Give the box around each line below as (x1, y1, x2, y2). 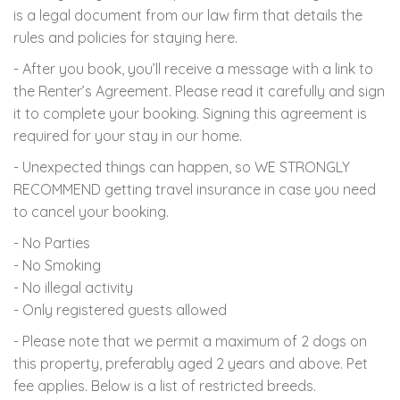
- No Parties (13, 233, 90, 252)
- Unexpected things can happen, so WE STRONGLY (13, 157, 350, 176)
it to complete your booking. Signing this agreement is (13, 104, 367, 122)
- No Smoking (13, 255, 101, 274)
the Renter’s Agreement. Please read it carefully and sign (13, 81, 385, 100)
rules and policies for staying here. (13, 28, 237, 46)
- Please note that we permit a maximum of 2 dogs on (13, 331, 367, 350)
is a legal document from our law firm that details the (13, 5, 362, 24)
